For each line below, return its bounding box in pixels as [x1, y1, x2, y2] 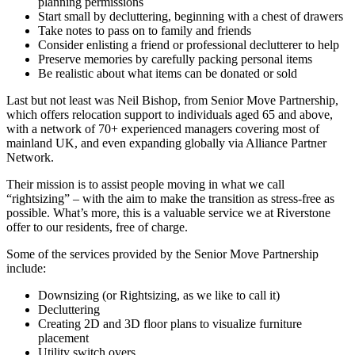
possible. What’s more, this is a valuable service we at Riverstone [6, 206, 330, 220]
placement [38, 331, 89, 345]
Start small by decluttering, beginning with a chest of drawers [38, 10, 343, 24]
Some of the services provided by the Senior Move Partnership [6, 247, 319, 261]
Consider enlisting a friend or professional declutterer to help [38, 38, 339, 52]
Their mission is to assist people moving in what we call [6, 177, 284, 192]
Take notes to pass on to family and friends [38, 24, 251, 38]
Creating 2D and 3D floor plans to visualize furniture [38, 317, 302, 331]
